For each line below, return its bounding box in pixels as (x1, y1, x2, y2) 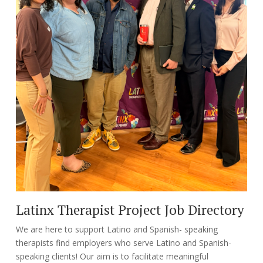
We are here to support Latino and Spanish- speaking (15, 224, 218, 235)
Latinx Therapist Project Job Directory (15, 201, 244, 220)
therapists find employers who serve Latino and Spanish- (15, 237, 231, 249)
